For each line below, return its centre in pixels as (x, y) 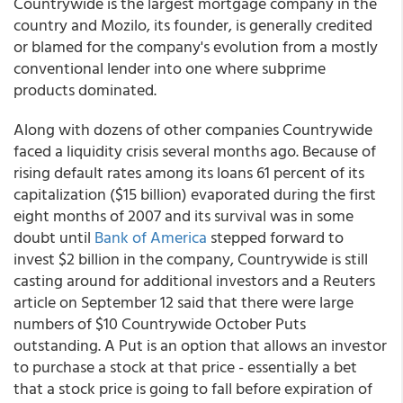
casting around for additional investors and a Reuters (194, 280)
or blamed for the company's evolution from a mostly (196, 46)
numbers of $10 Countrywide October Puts (160, 323)
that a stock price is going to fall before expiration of (193, 388)
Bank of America (151, 237)
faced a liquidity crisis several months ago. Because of (195, 151)
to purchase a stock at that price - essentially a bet (185, 367)
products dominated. (85, 90)
